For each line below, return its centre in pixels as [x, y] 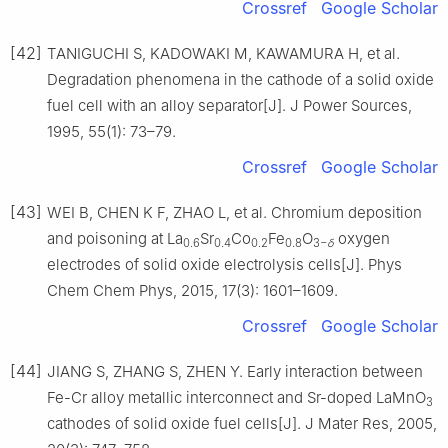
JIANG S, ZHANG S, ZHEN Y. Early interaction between [235, 372]
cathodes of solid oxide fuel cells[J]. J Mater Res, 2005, [242, 424]
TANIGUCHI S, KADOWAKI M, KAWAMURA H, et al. [223, 54]
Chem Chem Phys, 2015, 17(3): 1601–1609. [192, 291]
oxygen [362, 239]
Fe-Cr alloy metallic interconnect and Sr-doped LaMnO [236, 398]
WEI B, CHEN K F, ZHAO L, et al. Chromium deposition [234, 213]
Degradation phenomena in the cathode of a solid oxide [240, 80]
